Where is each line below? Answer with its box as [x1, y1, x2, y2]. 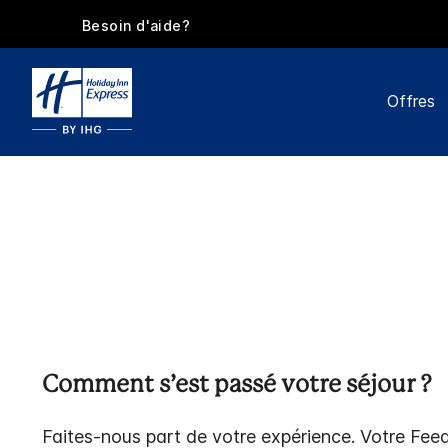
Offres [386, 91, 435, 111]
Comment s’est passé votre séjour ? [42, 374, 432, 398]
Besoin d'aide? [81, 16, 191, 34]
